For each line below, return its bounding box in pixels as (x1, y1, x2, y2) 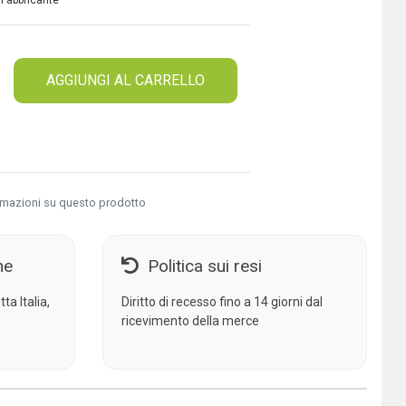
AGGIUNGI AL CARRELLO (45, 72, 205, 89)
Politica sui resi (148, 256, 263, 276)
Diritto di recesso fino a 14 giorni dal (121, 295, 324, 309)
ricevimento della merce (121, 314, 260, 328)
